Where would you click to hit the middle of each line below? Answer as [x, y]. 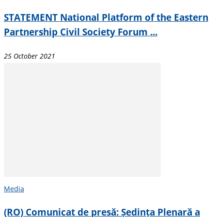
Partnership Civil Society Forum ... [81, 32]
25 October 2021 [30, 56]
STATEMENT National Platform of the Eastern [106, 17]
